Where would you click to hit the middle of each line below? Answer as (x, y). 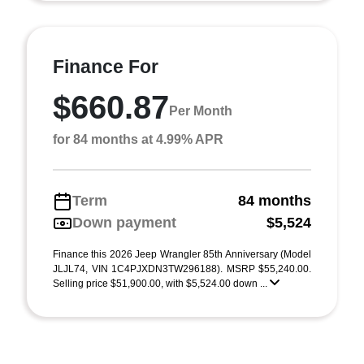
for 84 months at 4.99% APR (138, 139)
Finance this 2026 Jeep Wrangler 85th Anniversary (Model (182, 254)
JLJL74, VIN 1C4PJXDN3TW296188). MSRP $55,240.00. (182, 269)
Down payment (124, 223)
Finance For (106, 67)
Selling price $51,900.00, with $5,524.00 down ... (161, 284)
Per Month (201, 110)
